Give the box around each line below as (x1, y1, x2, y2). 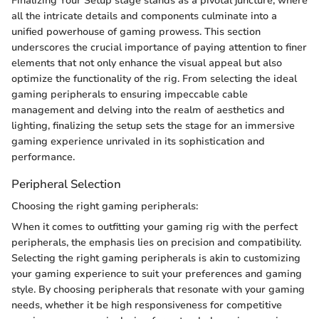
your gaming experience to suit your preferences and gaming (11, 267, 302, 281)
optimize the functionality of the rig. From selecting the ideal (11, 72, 297, 86)
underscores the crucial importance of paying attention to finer (11, 41, 307, 55)
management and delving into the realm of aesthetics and (11, 103, 285, 117)
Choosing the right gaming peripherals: (11, 199, 198, 214)
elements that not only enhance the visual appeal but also (11, 56, 282, 70)
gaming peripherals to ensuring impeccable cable (11, 88, 248, 102)
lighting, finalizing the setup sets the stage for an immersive (11, 119, 295, 133)
